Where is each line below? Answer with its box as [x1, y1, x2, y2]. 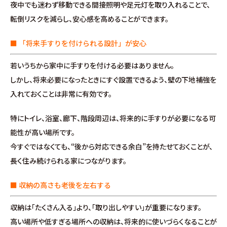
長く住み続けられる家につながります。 [10, 156, 127, 166]
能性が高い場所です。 [10, 127, 75, 137]
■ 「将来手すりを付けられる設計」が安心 [10, 38, 146, 48]
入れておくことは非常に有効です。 [10, 89, 112, 99]
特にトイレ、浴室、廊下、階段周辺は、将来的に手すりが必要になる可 [10, 113, 216, 123]
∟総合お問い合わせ [46, 30, 110, 41]
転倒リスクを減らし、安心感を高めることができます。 [10, 14, 169, 24]
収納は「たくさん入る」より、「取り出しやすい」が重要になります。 [10, 202, 202, 212]
